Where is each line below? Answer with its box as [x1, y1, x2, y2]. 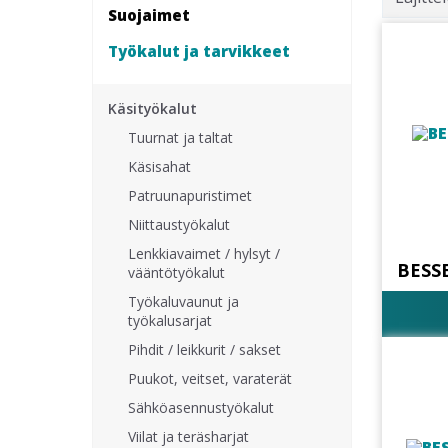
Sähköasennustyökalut [128, 398, 274, 417]
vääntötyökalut [128, 263, 225, 282]
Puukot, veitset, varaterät [128, 369, 292, 388]
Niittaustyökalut [128, 215, 230, 234]
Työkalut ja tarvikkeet [108, 40, 290, 61]
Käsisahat [128, 157, 191, 176]
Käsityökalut [108, 99, 197, 118]
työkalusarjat [128, 311, 212, 330]
